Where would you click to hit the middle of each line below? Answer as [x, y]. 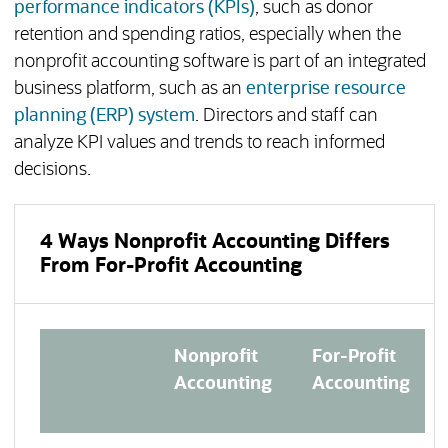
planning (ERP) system [104, 116]
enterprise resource [325, 89]
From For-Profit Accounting [170, 266]
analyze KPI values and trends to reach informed [199, 143]
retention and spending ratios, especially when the [207, 35]
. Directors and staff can [286, 116]
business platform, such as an [129, 89]
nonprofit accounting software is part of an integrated [219, 62]
